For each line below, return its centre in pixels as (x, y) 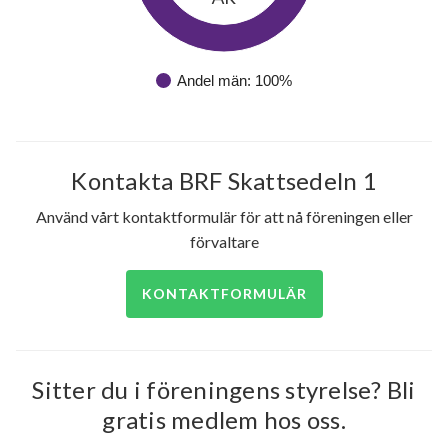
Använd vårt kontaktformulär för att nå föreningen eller (224, 217)
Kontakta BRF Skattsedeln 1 (224, 181)
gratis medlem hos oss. (224, 420)
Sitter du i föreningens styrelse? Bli (224, 390)
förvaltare (224, 242)
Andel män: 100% (234, 81)
